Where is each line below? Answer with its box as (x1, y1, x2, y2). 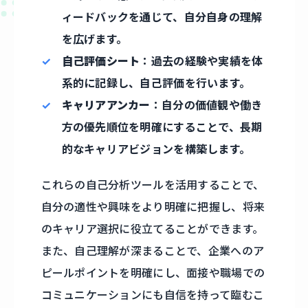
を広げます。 (61, 32, 128, 46)
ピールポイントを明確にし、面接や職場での (41, 265, 265, 280)
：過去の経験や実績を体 (140, 54, 263, 68)
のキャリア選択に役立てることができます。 (41, 221, 264, 236)
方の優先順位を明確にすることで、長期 (61, 120, 263, 134)
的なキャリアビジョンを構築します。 (61, 142, 251, 156)
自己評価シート (61, 54, 140, 68)
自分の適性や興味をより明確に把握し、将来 (41, 199, 265, 214)
